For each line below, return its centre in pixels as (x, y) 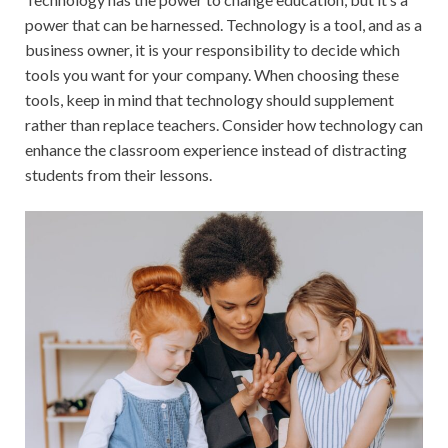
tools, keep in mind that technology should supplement (209, 100)
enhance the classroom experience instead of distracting (216, 150)
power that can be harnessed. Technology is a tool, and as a (223, 25)
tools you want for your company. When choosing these (212, 75)
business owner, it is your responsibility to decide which (212, 50)
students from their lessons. (118, 175)
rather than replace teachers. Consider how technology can (224, 125)
